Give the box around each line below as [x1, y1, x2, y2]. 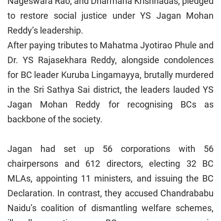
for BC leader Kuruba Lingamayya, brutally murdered [7, 70, 214, 80]
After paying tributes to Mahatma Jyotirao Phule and [7, 40, 214, 51]
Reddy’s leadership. [7, 25, 83, 36]
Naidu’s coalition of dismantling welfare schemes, [7, 203, 214, 214]
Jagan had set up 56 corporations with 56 [7, 144, 214, 154]
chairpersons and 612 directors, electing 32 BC [7, 158, 214, 169]
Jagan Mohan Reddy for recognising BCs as [7, 99, 214, 110]
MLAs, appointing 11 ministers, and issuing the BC [7, 173, 214, 184]
